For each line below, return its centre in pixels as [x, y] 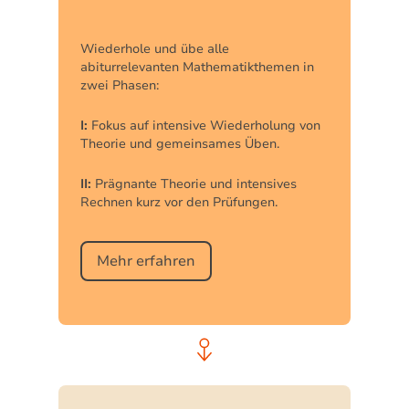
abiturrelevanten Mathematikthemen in [197, 67]
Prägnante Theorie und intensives [194, 184]
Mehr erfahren [146, 261]
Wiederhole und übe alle [155, 49]
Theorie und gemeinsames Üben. [180, 144]
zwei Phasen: [120, 85]
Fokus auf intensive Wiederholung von [204, 126]
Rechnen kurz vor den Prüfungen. [179, 202]
